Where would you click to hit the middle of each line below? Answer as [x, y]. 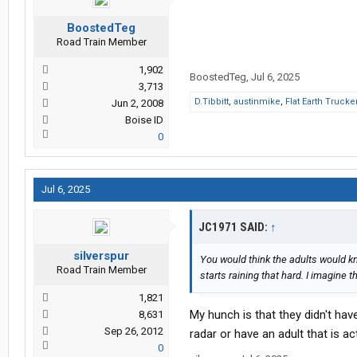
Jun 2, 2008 [137, 104]
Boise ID [144, 120]
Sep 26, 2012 [134, 331]
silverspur [101, 256]
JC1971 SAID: [234, 228]
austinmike [257, 102]
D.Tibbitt [212, 102]
